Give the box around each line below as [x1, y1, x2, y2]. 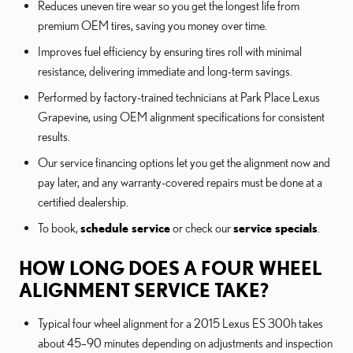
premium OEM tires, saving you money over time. [38, 18, 267, 33]
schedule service [80, 221, 170, 236]
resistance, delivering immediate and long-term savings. [38, 64, 292, 79]
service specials [233, 221, 318, 236]
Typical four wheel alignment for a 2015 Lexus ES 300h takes [38, 316, 323, 331]
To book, [38, 221, 80, 236]
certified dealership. [38, 195, 128, 210]
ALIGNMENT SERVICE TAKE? [19, 279, 269, 302]
